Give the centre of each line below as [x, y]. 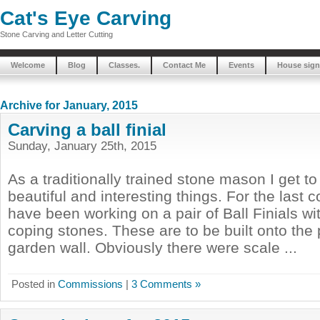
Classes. [124, 65]
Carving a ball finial [87, 130]
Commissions [90, 284]
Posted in [35, 284]
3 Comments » [166, 284]
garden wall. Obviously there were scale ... [152, 247]
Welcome [28, 65]
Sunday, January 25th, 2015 [82, 146]
